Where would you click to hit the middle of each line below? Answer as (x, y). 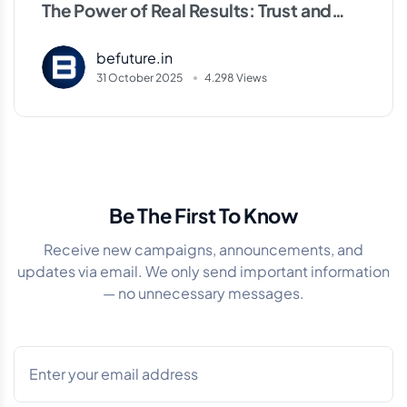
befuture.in (134, 58)
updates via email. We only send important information (203, 272)
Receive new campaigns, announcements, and (203, 250)
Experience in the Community (163, 38)
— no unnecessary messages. (203, 293)
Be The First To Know (203, 216)
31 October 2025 (139, 78)
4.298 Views (236, 78)
